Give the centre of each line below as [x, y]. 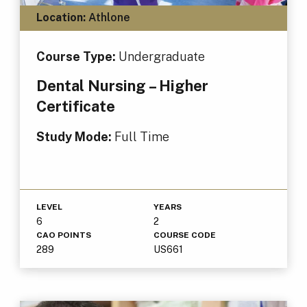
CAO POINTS [63, 235]
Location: [61, 18]
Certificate [75, 106]
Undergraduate [161, 56]
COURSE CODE [185, 235]
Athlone [108, 18]
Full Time [142, 136]
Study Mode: [75, 136]
